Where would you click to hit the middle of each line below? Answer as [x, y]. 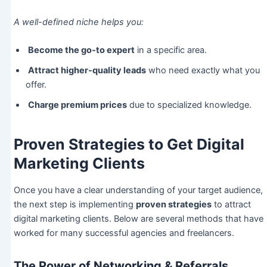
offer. [36, 85]
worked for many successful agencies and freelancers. [124, 233]
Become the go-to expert [81, 50]
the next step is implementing [74, 205]
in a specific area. [170, 50]
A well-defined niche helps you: [78, 22]
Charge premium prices [77, 105]
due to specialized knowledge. [189, 105]
